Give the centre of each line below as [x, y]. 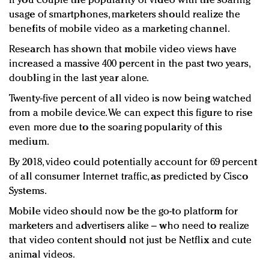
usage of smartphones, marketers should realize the [125, 15]
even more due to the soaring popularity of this [116, 128]
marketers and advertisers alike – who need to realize [129, 226]
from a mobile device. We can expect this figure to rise [131, 113]
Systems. [28, 192]
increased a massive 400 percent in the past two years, [130, 64]
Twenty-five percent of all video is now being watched [131, 99]
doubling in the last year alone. [79, 79]
